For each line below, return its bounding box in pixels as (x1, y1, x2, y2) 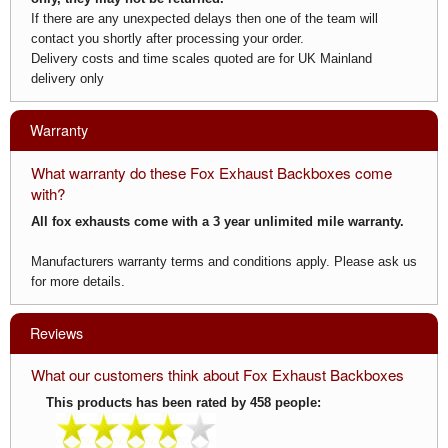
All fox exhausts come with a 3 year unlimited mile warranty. (31, 213, 404, 229)
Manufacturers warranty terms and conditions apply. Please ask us (31, 253, 417, 269)
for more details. (31, 273, 125, 289)
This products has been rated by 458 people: (46, 395, 321, 410)
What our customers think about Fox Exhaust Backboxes (31, 364, 404, 385)
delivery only (31, 71, 104, 87)
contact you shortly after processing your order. (31, 31, 304, 47)
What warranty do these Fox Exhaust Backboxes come (31, 161, 392, 183)
